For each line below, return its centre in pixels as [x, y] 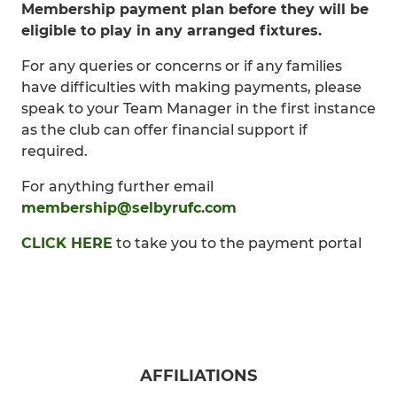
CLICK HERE [67, 243]
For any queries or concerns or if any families [182, 66]
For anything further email [117, 187]
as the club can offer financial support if [164, 130]
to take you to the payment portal [237, 243]
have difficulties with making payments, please [191, 87]
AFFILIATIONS [198, 376]
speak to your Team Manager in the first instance [198, 109]
